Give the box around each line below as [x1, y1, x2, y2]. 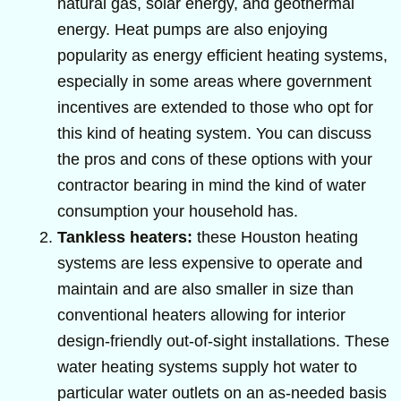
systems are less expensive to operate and [57, 253, 363, 272]
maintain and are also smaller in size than [57, 279, 354, 298]
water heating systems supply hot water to [57, 357, 357, 376]
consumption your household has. [57, 201, 298, 220]
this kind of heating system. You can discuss [57, 124, 371, 142]
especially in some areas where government [57, 72, 371, 90]
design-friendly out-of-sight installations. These [57, 331, 389, 350]
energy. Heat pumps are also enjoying [57, 20, 328, 38]
